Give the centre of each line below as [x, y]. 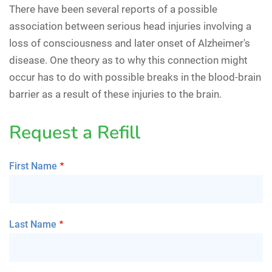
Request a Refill [75, 132]
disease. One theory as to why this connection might [128, 60]
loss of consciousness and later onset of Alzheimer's [130, 43]
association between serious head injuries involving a [130, 26]
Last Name [33, 224]
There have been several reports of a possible [113, 9]
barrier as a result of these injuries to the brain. [115, 94]
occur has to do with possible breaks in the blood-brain [135, 77]
